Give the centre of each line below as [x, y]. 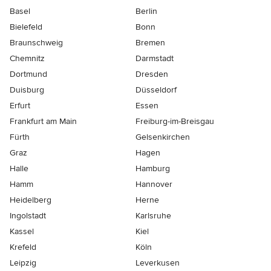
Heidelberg [31, 200]
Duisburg [27, 90]
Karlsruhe [153, 215]
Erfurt [20, 105]
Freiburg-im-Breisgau [175, 121]
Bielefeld [26, 27]
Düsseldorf [156, 90]
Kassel [22, 231]
